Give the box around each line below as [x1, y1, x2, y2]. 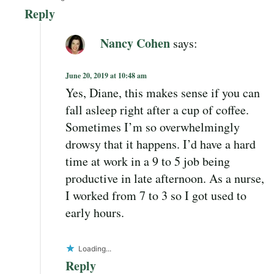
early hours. [65, 204, 124, 221]
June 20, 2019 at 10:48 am [65, 70, 147, 81]
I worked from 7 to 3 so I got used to [65, 187, 246, 204]
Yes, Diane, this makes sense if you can [65, 84, 260, 102]
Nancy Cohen [100, 34, 170, 52]
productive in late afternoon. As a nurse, [65, 170, 264, 187]
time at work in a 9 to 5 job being [65, 153, 230, 170]
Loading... [78, 244, 111, 254]
